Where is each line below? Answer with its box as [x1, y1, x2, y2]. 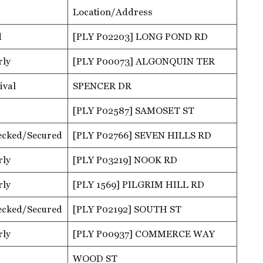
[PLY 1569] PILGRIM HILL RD [73, 178, 204, 190]
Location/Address [73, 6, 153, 18]
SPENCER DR [73, 80, 131, 92]
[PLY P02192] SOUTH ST [73, 203, 181, 215]
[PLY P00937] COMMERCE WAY [73, 228, 215, 240]
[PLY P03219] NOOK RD [73, 154, 177, 166]
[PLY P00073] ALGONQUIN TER [73, 55, 215, 67]
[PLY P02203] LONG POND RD [73, 31, 208, 42]
